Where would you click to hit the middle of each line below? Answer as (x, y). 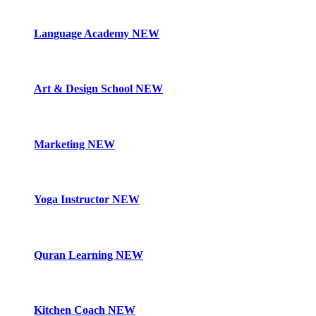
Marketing (61, 144)
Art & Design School (85, 89)
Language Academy (83, 33)
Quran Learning (75, 255)
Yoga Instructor (73, 200)
